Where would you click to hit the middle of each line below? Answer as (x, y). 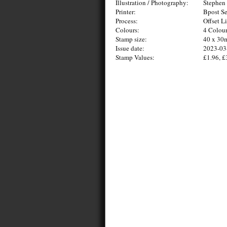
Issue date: (130, 48)
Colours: (127, 30)
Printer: (126, 12)
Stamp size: (131, 39)
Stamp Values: (135, 57)
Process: (127, 21)
